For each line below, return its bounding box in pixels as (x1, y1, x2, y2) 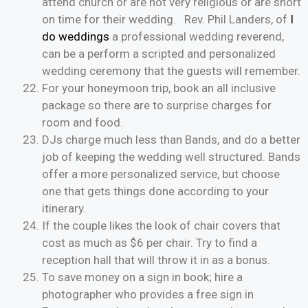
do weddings (42, 30, 112, 44)
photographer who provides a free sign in (42, 287, 254, 302)
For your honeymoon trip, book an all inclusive (42, 81, 276, 96)
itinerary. (42, 201, 86, 216)
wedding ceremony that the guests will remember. (42, 64, 300, 78)
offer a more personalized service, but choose (42, 167, 280, 181)
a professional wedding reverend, (112, 30, 284, 44)
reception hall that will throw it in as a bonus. (42, 253, 270, 267)
